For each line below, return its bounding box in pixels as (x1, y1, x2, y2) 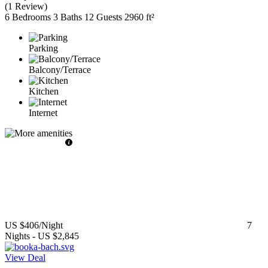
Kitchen (29, 86, 59, 97)
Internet (29, 108, 57, 118)
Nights (5, 231, 30, 242)
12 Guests (84, 12, 122, 23)
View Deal (5, 252, 45, 263)
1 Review (8, 1, 44, 12)
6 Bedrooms (5, 12, 51, 23)
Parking (29, 43, 58, 54)
